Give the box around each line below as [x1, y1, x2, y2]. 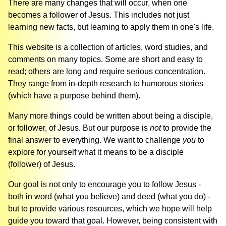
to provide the [163, 124, 211, 133]
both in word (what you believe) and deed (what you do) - [8, 192, 210, 201]
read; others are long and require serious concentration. [8, 67, 205, 76]
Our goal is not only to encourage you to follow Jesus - [8, 180, 201, 189]
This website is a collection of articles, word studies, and [8, 43, 208, 52]
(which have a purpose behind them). [8, 91, 140, 100]
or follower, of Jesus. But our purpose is [8, 124, 150, 133]
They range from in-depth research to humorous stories [8, 79, 203, 88]
